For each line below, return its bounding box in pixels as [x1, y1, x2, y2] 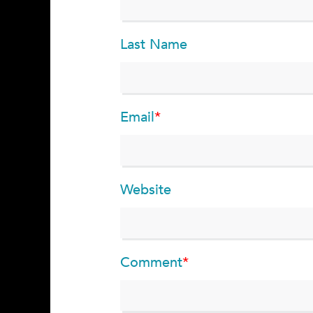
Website [120, 181, 171, 198]
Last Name [120, 36, 187, 53]
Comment [120, 254, 182, 271]
